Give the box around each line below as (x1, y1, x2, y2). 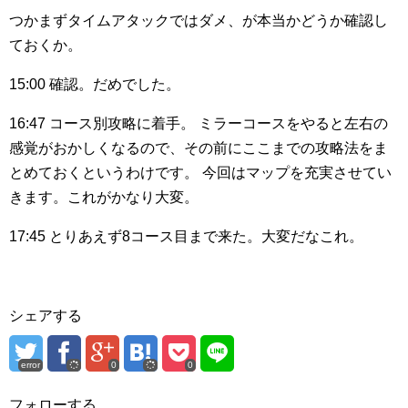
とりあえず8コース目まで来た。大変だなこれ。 (46, 229, 363, 245)
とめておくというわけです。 (9, 165, 199, 181)
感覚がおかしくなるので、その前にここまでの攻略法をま (9, 140, 388, 157)
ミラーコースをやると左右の (195, 116, 388, 132)
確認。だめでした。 (46, 76, 180, 93)
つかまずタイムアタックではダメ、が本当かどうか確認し (9, 13, 388, 29)
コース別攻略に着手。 (46, 116, 195, 132)
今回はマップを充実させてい (199, 165, 392, 181)
